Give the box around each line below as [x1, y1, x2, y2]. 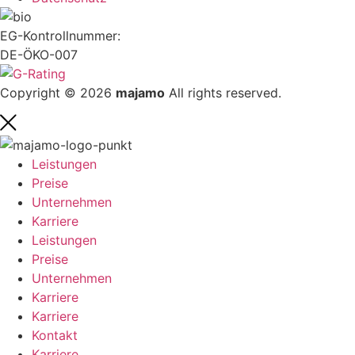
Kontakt [32, 326, 78, 343]
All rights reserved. [165, 85, 281, 101]
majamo [116, 85, 165, 101]
